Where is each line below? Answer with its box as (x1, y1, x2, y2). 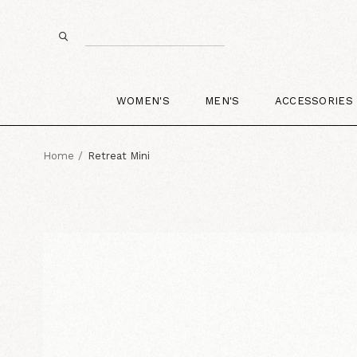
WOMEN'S (116, 94, 170, 107)
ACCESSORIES (274, 94, 354, 107)
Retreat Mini (87, 149, 150, 162)
